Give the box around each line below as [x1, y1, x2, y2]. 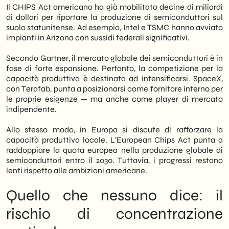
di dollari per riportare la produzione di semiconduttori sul [6, 12, 223, 22]
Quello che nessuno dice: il [6, 186, 223, 204]
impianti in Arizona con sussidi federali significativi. [6, 33, 190, 42]
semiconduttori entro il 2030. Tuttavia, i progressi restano [6, 155, 223, 165]
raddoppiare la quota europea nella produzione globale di [6, 145, 223, 155]
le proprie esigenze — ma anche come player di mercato [6, 94, 223, 104]
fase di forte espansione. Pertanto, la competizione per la [6, 63, 223, 73]
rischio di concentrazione [6, 204, 223, 223]
